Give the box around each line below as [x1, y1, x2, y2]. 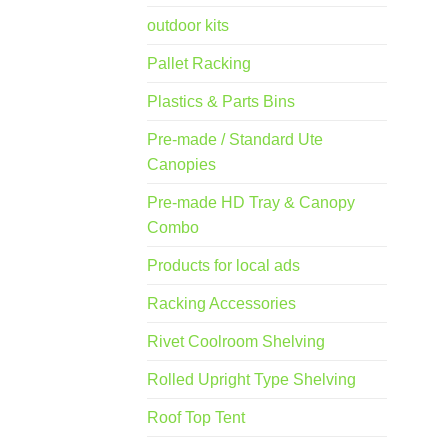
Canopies [147, 156, 216, 174]
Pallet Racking [147, 55, 251, 73]
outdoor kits [147, 17, 229, 35]
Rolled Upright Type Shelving [147, 371, 356, 389]
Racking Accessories [147, 295, 296, 313]
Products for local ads [147, 257, 300, 275]
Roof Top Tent [147, 409, 245, 427]
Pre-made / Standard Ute [147, 131, 323, 149]
